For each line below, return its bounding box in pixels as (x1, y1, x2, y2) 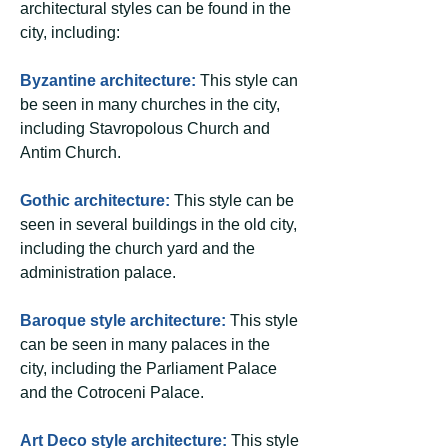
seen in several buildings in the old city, (20, 216, 297, 233)
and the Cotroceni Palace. (20, 384, 204, 401)
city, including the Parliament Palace (20, 360, 277, 377)
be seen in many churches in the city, (20, 96, 280, 113)
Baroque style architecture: (20, 312, 226, 329)
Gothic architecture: (20, 192, 170, 209)
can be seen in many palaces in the (20, 336, 270, 353)
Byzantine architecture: (20, 72, 196, 89)
